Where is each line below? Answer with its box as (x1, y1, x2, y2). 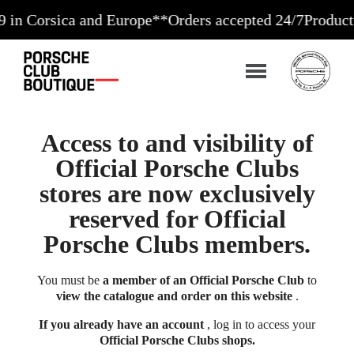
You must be (37, 273, 103, 288)
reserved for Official (68, 205, 286, 234)
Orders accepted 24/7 (125, 11, 262, 28)
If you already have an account (39, 318, 204, 332)
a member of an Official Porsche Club (103, 273, 304, 288)
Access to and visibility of (40, 129, 314, 158)
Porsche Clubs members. (43, 230, 311, 259)
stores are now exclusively (39, 179, 315, 209)
